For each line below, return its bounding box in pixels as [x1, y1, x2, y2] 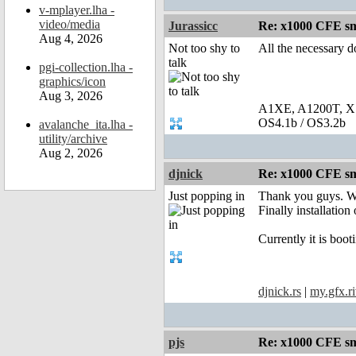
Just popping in [168, 189, 245, 203]
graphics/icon [39, 75, 106, 88]
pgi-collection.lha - [39, 60, 133, 74]
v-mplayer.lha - [39, 3, 114, 17]
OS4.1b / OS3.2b [258, 116, 346, 130]
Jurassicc [168, 19, 218, 33]
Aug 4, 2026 [39, 32, 103, 45]
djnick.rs [258, 284, 301, 299]
